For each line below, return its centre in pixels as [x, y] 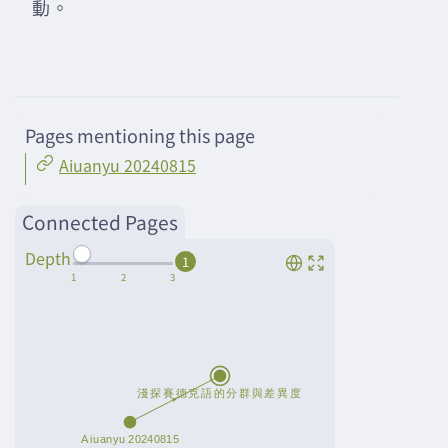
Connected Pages [100, 222]
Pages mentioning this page [140, 135]
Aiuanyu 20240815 [127, 165]
